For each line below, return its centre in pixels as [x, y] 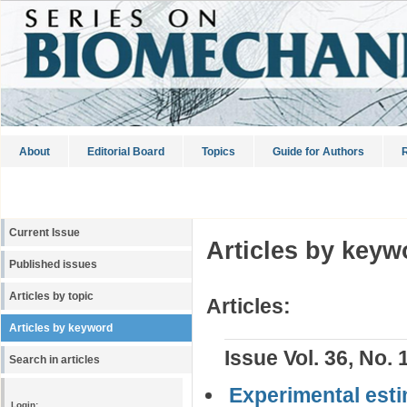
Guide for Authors [318, 152]
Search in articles [55, 360]
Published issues [53, 264]
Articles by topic [51, 296]
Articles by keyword [61, 328]
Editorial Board [126, 152]
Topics [218, 152]
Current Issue [45, 233]
